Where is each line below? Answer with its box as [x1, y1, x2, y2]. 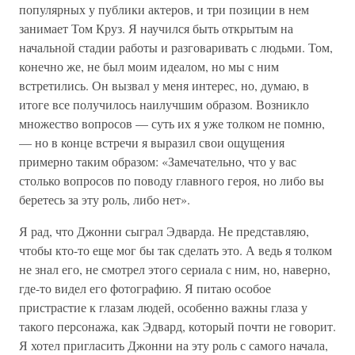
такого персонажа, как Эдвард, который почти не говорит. [19, 318, 336, 335]
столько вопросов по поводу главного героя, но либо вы [19, 172, 324, 189]
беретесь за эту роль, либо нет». [19, 191, 190, 208]
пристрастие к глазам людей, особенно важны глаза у [19, 299, 307, 316]
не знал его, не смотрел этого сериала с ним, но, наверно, [19, 261, 330, 278]
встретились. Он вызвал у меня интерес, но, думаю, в [19, 77, 309, 94]
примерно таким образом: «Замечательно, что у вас [19, 153, 296, 170]
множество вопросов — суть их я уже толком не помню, [19, 115, 325, 132]
